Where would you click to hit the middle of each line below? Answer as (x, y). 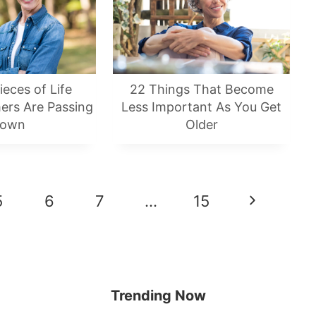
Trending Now (158, 295)
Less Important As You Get (201, 107)
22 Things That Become (201, 89)
